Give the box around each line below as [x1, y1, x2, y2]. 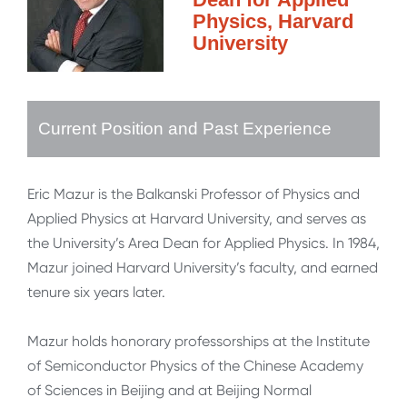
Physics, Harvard [193, 10, 353, 34]
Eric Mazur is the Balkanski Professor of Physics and [27, 185, 360, 203]
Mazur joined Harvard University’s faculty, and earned [27, 259, 378, 277]
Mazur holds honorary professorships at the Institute [27, 333, 370, 351]
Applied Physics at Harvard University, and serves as [27, 210, 366, 228]
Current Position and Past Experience [38, 119, 332, 139]
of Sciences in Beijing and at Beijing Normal [27, 382, 312, 400]
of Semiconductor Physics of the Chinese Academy [27, 357, 363, 375]
